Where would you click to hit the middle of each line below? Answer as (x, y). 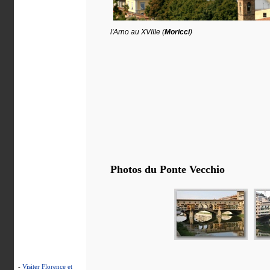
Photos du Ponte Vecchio (167, 169)
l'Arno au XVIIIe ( (137, 32)
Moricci (177, 32)
